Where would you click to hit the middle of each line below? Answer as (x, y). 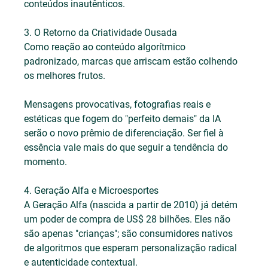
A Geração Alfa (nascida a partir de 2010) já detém (132, 205)
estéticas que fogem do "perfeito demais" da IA (124, 118)
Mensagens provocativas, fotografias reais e (119, 104)
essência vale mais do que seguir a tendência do (127, 147)
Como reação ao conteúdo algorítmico (106, 47)
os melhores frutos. (65, 75)
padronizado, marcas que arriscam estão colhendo (132, 61)
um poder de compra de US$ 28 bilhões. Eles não (129, 219)
